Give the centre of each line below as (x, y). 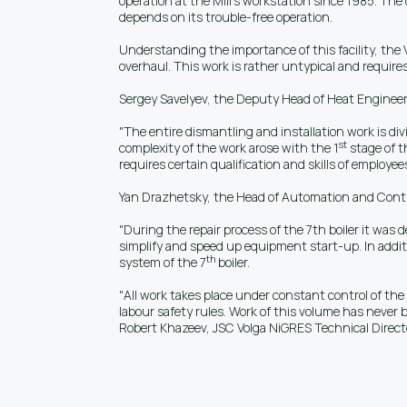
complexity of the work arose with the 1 (229, 148)
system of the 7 (163, 262)
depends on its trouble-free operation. (226, 17)
